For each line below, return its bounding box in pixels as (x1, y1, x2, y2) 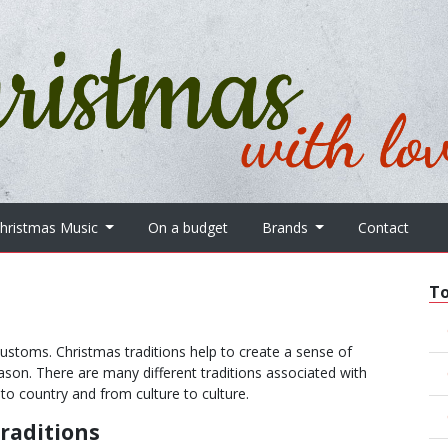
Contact (357, 217, 409, 237)
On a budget (147, 217, 228, 237)
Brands (261, 217, 312, 237)
